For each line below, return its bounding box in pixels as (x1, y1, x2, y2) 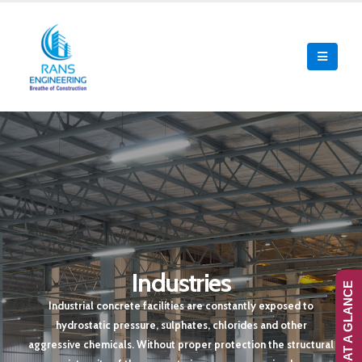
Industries (132, 267, 230, 298)
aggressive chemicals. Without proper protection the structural (28, 338, 334, 351)
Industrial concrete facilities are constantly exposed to (48, 299, 314, 312)
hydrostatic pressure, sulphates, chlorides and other (55, 318, 307, 331)
